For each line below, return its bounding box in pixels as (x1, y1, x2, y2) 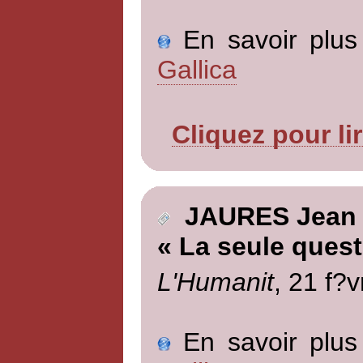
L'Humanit (156, 267, 274, 297)
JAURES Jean (169, 202, 357, 232)
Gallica (156, 54, 237, 84)
